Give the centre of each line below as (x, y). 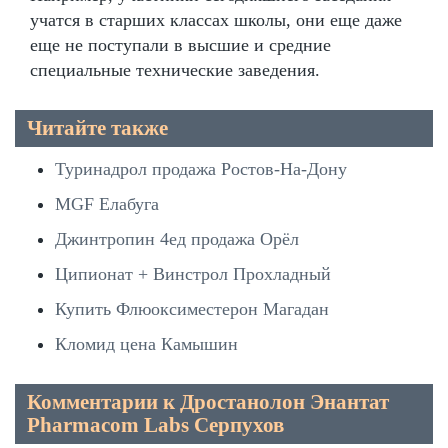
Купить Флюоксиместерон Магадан (192, 308)
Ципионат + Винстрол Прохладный (193, 273)
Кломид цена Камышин (146, 343)
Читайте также (97, 127)
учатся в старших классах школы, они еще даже (216, 19)
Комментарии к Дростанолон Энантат (208, 401)
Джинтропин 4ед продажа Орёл (177, 238)
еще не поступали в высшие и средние (180, 44)
